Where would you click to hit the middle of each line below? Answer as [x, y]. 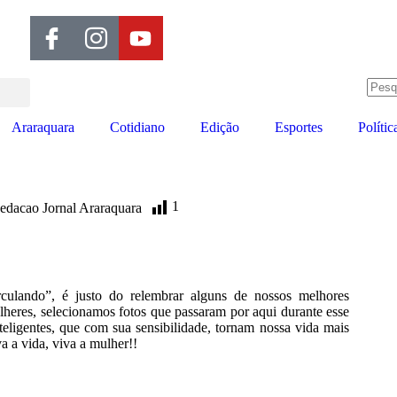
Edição [220, 127]
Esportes [299, 127]
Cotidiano [137, 127]
